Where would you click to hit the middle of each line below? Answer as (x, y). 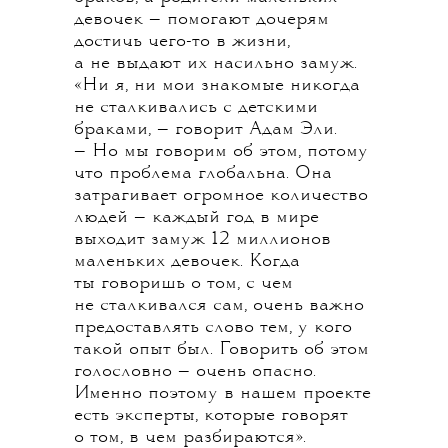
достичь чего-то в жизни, (182, 41)
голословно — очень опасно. (195, 371)
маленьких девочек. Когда (187, 261)
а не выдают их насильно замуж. (215, 63)
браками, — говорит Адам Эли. (205, 129)
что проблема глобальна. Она (203, 173)
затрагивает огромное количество (221, 195)
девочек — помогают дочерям (201, 19)
